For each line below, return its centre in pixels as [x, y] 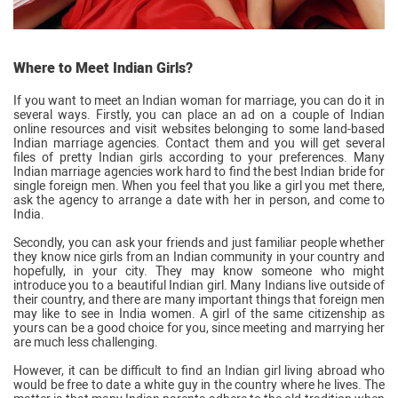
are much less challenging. [86, 342]
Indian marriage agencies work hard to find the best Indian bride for [199, 171]
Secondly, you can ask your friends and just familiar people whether [199, 242]
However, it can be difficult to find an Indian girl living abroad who [199, 370]
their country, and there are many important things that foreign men [199, 299]
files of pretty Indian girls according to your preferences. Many [199, 157]
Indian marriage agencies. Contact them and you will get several [199, 143]
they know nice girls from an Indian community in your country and [199, 256]
